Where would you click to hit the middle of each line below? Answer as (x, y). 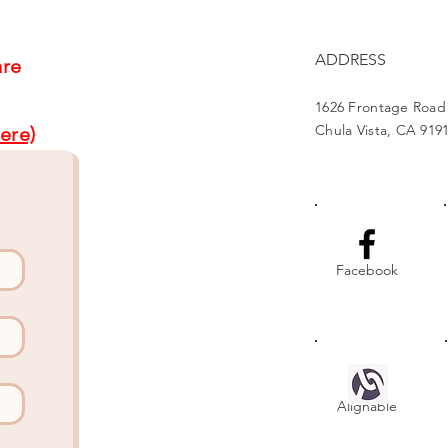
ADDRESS (350, 59)
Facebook (367, 269)
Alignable (367, 405)
